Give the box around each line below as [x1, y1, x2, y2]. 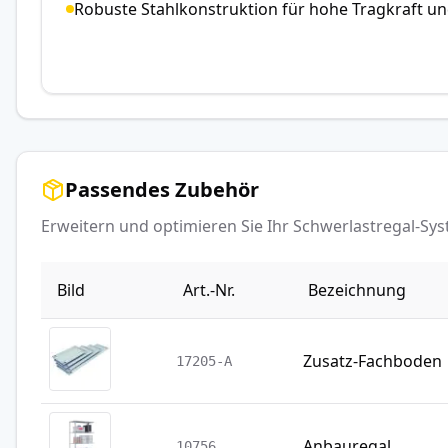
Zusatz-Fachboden [303, 349, 443, 372]
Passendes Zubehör [65, 175, 259, 203]
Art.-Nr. [182, 278, 235, 301]
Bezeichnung [308, 278, 407, 301]
